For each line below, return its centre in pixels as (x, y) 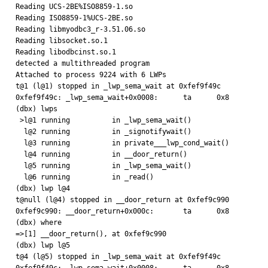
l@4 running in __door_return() (20, 154)
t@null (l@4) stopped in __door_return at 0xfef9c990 (122, 200)
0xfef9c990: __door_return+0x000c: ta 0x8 (122, 211)
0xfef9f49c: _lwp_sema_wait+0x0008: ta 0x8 (122, 98)
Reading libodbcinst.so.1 (66, 52)
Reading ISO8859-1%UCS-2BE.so (74, 18)
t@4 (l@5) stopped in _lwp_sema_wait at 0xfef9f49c (118, 257)
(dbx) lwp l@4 (45, 188)
